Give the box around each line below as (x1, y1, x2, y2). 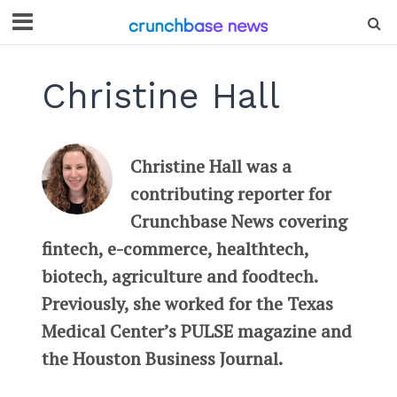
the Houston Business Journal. (41, 346, 286, 370)
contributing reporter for (129, 182, 331, 206)
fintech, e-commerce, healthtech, (41, 237, 308, 261)
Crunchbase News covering (129, 209, 347, 233)
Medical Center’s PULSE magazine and (41, 319, 352, 343)
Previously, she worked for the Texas (41, 292, 333, 315)
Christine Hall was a (129, 154, 292, 178)
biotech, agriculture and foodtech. (41, 264, 317, 288)
